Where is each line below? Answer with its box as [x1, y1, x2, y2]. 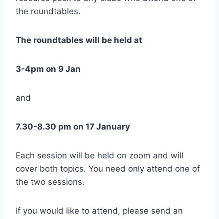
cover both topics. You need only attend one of [16, 163, 200, 174]
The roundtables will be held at [16, 35, 144, 45]
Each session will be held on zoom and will [16, 150, 183, 160]
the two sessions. [16, 176, 85, 187]
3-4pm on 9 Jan [16, 64, 83, 74]
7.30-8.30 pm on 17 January [16, 121, 130, 131]
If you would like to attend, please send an [16, 205, 183, 216]
